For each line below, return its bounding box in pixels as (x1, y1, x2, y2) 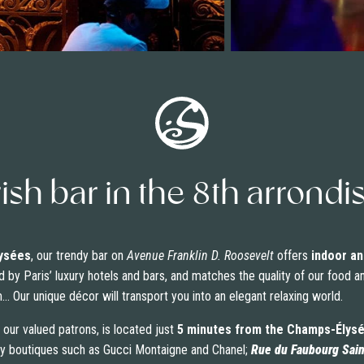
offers (273, 248, 311, 264)
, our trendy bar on (30, 248, 127, 264)
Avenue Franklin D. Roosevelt (126, 248, 274, 264)
